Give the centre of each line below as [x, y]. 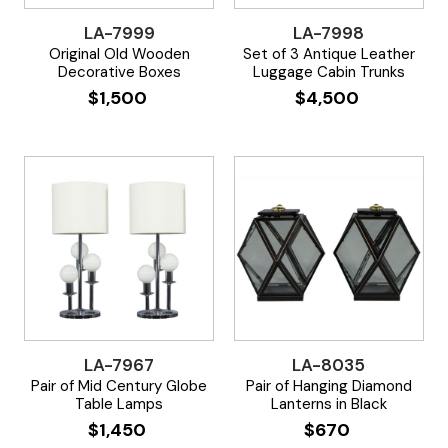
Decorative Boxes [119, 71]
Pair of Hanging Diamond [328, 385]
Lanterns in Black [328, 403]
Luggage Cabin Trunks [328, 71]
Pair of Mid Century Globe [119, 385]
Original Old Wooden [119, 53]
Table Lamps [119, 403]
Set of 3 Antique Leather [328, 53]
